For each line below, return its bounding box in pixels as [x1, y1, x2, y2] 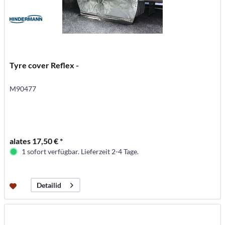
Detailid [37, 181, 62, 190]
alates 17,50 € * [10, 136, 63, 146]
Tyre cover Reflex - [10, 60, 79, 70]
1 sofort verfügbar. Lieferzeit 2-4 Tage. [22, 147, 139, 156]
